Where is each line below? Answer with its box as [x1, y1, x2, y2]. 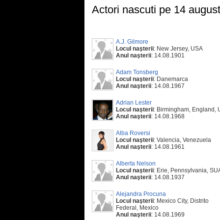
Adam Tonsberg [116, 69, 158, 76]
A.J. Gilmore [116, 38, 148, 45]
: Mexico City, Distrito [154, 197, 209, 204]
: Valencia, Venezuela [154, 137, 211, 143]
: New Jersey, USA [154, 45, 203, 52]
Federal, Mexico [116, 204, 159, 211]
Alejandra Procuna [116, 191, 166, 197]
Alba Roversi [116, 130, 150, 137]
